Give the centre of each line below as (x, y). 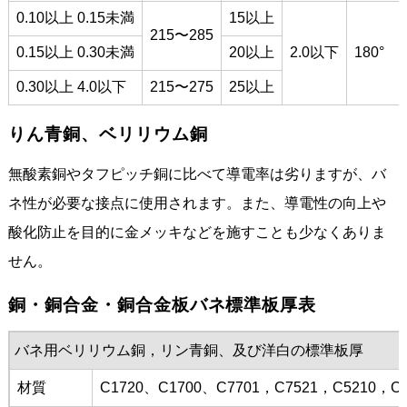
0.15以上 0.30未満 (75, 52)
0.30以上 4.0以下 (71, 86)
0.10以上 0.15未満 (75, 17)
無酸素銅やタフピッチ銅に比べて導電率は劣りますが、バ (197, 174)
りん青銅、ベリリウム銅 (108, 134)
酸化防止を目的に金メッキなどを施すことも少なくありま (197, 232)
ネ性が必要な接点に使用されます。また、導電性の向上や (197, 203)
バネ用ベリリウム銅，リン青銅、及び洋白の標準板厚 (189, 350)
